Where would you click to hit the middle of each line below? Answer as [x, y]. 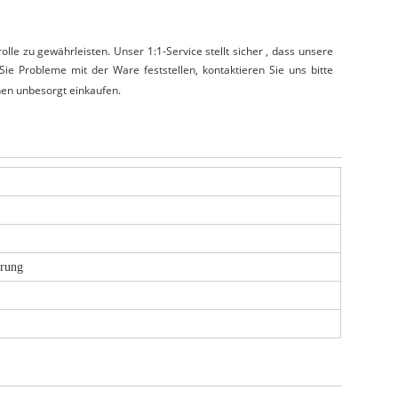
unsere [315, 52]
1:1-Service [175, 52]
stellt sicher [234, 52]
